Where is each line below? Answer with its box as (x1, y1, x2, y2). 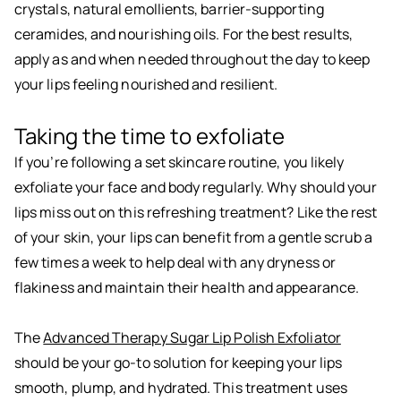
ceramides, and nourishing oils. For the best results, (14, 24, 354, 45)
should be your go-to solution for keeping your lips (14, 353, 343, 373)
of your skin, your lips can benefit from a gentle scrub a (14, 227, 373, 248)
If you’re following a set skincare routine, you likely (14, 152, 345, 173)
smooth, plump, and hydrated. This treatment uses (14, 378, 347, 398)
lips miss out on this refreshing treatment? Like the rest (14, 202, 378, 223)
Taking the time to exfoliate (14, 121, 285, 151)
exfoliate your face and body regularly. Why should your (14, 177, 378, 198)
